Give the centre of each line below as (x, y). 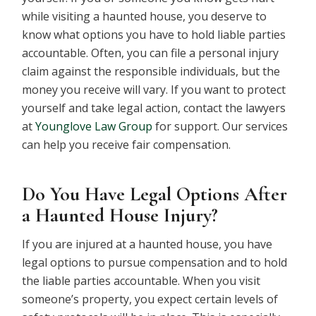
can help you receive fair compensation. (127, 144)
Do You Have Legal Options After (155, 194)
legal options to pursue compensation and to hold (155, 263)
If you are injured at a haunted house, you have (147, 244)
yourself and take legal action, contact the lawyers (154, 108)
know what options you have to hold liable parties (154, 34)
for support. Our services (220, 126)
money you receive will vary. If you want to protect (154, 89)
